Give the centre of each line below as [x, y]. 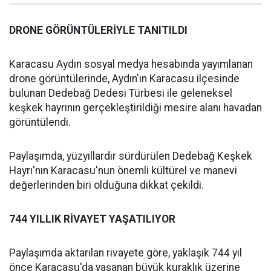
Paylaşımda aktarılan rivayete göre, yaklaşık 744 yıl [126, 253]
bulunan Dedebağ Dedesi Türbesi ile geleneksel [121, 93]
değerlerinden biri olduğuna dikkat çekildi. [106, 185]
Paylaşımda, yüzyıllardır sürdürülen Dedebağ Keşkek [131, 156]
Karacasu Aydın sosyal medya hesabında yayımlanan [131, 64]
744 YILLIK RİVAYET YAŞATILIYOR [92, 219]
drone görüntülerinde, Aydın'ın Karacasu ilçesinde [124, 79]
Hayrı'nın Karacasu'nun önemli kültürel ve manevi [123, 171]
